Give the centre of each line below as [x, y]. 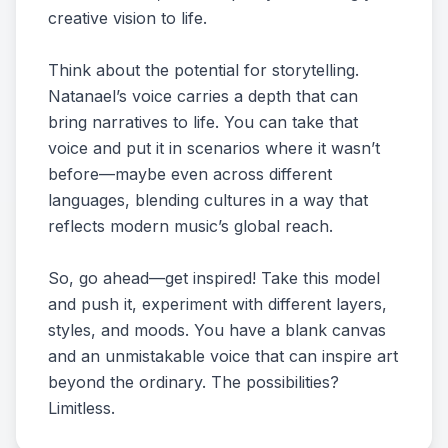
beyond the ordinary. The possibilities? [193, 382]
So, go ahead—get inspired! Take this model [214, 278]
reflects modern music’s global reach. [190, 226]
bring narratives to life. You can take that [203, 122]
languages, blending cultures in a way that [208, 200]
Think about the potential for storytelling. [203, 70]
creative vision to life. [127, 18]
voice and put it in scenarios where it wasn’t [214, 148]
